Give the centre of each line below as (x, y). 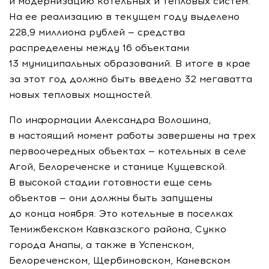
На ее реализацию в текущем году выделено (124, 17)
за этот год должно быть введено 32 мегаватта (131, 79)
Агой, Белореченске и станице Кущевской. (118, 167)
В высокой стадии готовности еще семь (110, 182)
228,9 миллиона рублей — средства (97, 32)
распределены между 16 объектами (99, 48)
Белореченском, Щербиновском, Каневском (119, 260)
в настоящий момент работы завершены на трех (132, 135)
